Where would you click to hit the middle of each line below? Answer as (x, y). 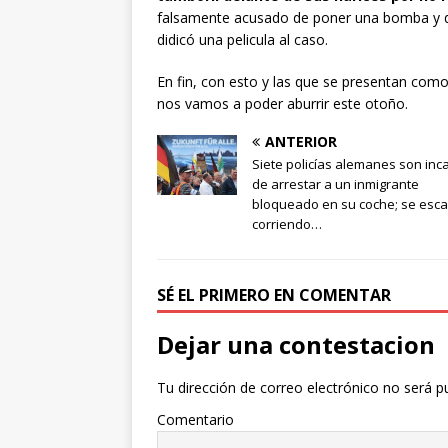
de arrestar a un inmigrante (335, 184)
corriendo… (287, 224)
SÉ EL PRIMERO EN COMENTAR (274, 295)
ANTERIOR (301, 142)
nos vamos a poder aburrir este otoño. (282, 104)
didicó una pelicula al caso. (242, 40)
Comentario (195, 420)
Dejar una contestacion (296, 345)
